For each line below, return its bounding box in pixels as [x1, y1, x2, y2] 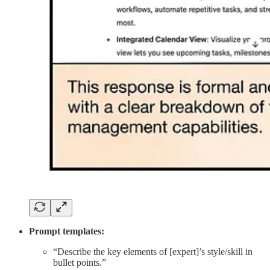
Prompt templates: [29, 226, 104, 237]
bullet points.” [53, 257, 106, 268]
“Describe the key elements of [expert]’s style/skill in [53, 246, 253, 257]
